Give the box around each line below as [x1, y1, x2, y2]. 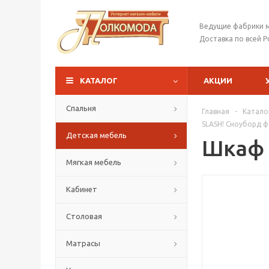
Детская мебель [66, 131, 127, 139]
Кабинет [66, 185, 97, 193]
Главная [202, 107, 229, 115]
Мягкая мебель [66, 158, 121, 166]
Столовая [66, 212, 102, 220]
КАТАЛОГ [80, 76, 118, 85]
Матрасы [66, 239, 100, 247]
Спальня [66, 104, 96, 112]
